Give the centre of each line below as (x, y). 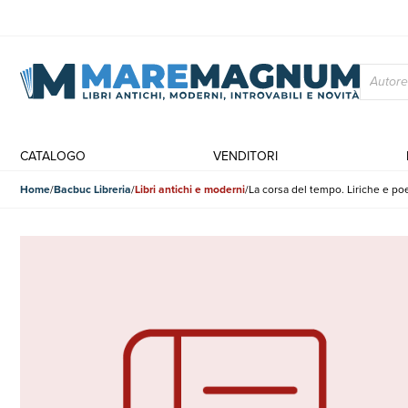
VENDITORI (246, 156)
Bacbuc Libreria (92, 189)
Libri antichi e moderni (190, 189)
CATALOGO (53, 156)
